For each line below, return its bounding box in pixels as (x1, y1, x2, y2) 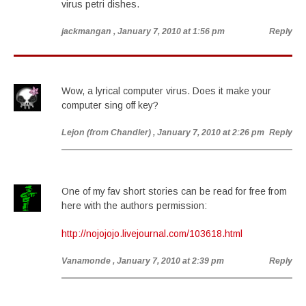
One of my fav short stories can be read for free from (61, 186, 287, 197)
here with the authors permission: (61, 200, 207, 211)
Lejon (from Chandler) (61, 128, 151, 137)
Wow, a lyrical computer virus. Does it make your (61, 85, 271, 96)
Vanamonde (61, 256, 111, 266)
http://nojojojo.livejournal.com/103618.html (61, 228, 242, 239)
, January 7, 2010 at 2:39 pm (113, 256, 224, 266)
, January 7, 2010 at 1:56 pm (113, 27, 225, 36)
